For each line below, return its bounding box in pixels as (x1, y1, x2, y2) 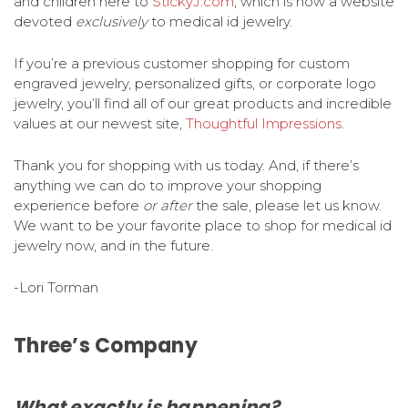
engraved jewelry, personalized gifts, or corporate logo (14, 74, 376, 92)
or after (143, 196, 192, 214)
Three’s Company (14, 331, 198, 360)
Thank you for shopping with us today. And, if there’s (14, 156, 359, 174)
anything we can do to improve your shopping (14, 176, 321, 194)
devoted (14, 12, 76, 30)
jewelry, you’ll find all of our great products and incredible (14, 94, 392, 112)
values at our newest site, (14, 114, 186, 132)
